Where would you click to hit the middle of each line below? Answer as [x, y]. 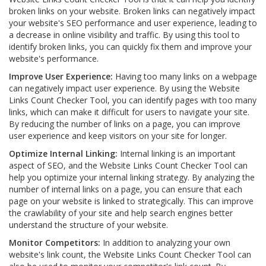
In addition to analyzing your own [167, 243]
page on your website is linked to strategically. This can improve [131, 201]
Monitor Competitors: [56, 243]
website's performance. [54, 58]
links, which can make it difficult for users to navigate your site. [129, 112]
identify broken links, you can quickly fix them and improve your [130, 47]
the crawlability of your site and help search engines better [121, 213]
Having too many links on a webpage [186, 76]
